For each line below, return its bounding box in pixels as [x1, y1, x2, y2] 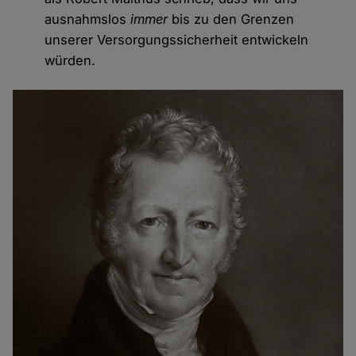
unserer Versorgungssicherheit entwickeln [44, 31, 309, 48]
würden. [44, 52, 96, 68]
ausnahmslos [44, 10, 131, 27]
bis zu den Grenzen [168, 10, 295, 27]
